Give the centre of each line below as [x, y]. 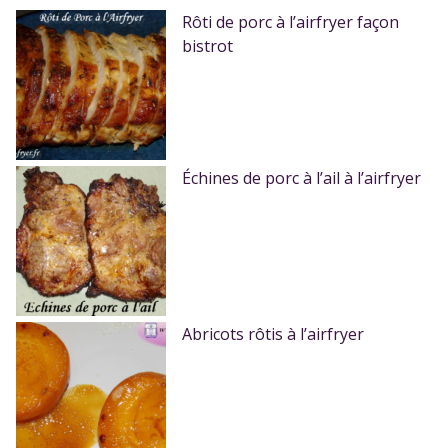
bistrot [207, 46]
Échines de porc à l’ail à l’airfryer [301, 178]
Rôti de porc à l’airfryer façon [290, 22]
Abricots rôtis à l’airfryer [273, 334]
